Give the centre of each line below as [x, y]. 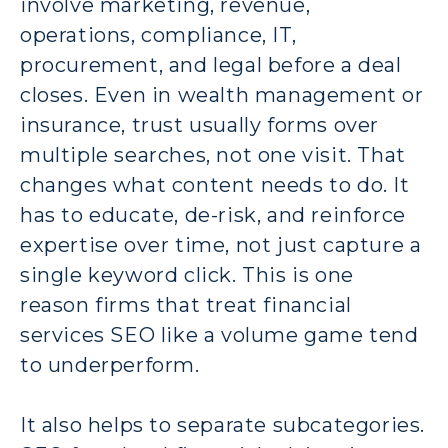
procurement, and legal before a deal [211, 64]
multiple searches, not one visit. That [213, 154]
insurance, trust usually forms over [200, 124]
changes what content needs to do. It [215, 184]
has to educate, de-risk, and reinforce [213, 214]
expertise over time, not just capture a [221, 244]
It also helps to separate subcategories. [223, 424]
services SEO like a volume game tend [219, 334]
